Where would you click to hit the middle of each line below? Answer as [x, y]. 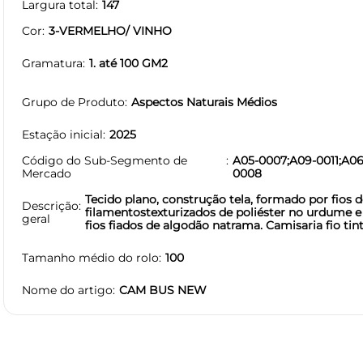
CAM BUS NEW [163, 290]
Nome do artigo [67, 290]
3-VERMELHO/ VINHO [110, 30]
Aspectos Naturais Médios [204, 102]
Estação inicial [62, 134]
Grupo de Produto [73, 102]
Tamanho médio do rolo [90, 257]
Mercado [47, 173]
